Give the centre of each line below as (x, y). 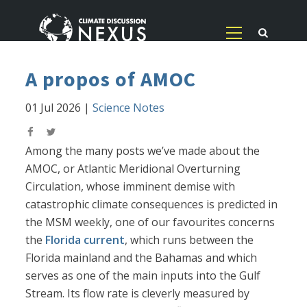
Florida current (85, 240)
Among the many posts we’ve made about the (143, 151)
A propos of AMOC (111, 79)
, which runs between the (189, 240)
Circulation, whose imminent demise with (131, 187)
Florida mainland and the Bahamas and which (142, 258)
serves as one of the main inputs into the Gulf (143, 276)
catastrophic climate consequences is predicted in (152, 205)
